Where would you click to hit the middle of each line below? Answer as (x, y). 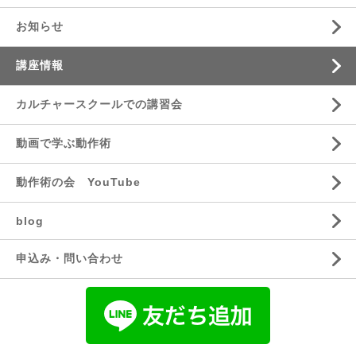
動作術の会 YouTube (78, 182)
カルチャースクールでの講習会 (99, 104)
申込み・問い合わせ (70, 258)
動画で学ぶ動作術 (64, 143)
